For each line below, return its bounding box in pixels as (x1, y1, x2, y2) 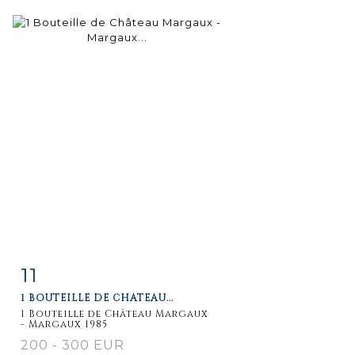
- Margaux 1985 (21, 317, 108, 330)
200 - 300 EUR (21, 337, 124, 353)
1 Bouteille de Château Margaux (21, 307, 208, 320)
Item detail (36, 265, 105, 278)
